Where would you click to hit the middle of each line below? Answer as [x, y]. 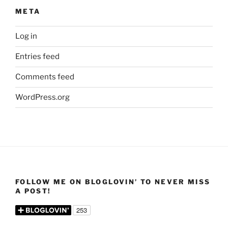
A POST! [33, 191]
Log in [26, 36]
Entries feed [37, 57]
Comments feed [45, 77]
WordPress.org [42, 97]
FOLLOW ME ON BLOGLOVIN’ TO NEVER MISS [113, 181]
